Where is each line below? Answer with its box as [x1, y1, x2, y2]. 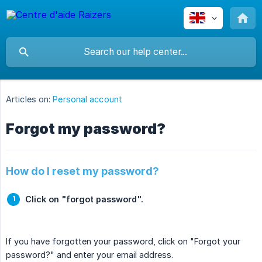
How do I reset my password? [6, 165, 159, 178]
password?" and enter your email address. [6, 250, 173, 260]
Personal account [53, 94, 122, 105]
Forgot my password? [6, 120, 166, 138]
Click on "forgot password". [25, 194, 143, 205]
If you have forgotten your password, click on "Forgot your [6, 236, 240, 247]
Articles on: [6, 94, 51, 105]
